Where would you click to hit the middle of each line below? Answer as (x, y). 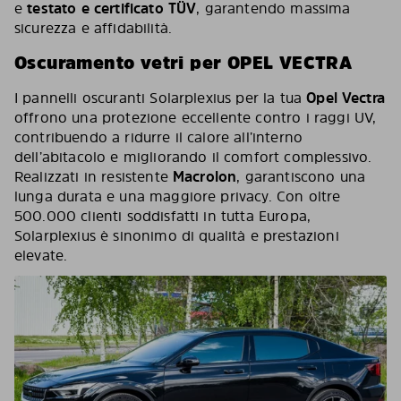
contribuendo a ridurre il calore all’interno (159, 137)
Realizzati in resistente (94, 176)
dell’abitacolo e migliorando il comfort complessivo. (193, 157)
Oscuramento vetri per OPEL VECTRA (183, 63)
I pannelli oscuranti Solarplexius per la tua (161, 98)
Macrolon (205, 176)
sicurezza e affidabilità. (94, 28)
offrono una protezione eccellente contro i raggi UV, (196, 117)
